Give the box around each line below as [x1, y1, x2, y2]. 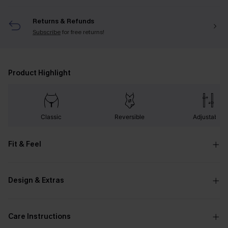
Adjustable [193, 113, 223, 121]
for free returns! [62, 28, 104, 36]
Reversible [115, 113, 145, 121]
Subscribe [33, 28, 61, 36]
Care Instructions [8, 212, 71, 221]
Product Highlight [8, 68, 71, 78]
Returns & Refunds [33, 17, 94, 25]
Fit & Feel [8, 139, 41, 149]
